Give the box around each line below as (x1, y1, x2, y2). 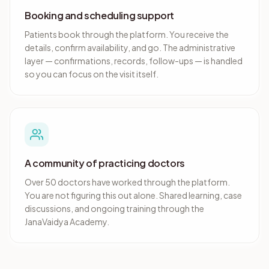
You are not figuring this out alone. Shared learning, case (25, 190, 242, 201)
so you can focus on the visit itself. (25, 68, 159, 79)
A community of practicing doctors (25, 157, 185, 169)
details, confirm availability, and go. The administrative (25, 42, 235, 53)
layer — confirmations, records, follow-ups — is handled (25, 55, 243, 66)
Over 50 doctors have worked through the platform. (25, 177, 230, 187)
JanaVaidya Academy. (25, 216, 109, 227)
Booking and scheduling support (25, 9, 174, 22)
